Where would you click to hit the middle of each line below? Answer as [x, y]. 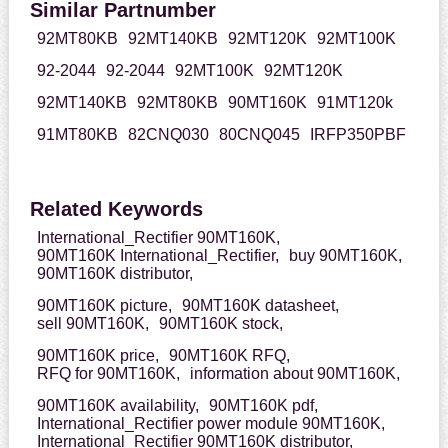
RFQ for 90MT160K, [108, 374]
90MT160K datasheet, [260, 306]
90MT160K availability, [117, 406]
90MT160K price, [97, 356]
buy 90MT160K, [345, 256]
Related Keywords [116, 209]
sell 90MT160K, [92, 324]
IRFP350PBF [357, 135]
